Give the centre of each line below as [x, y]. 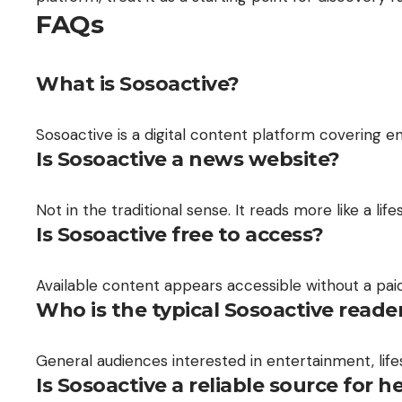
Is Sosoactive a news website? [188, 159]
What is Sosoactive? [138, 83]
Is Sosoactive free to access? [180, 234]
